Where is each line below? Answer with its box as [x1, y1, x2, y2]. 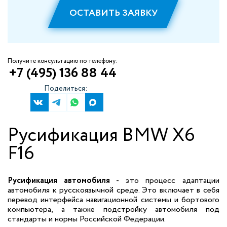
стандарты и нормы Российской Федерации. [8, 213, 166, 225]
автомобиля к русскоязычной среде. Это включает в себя [8, 184, 219, 196]
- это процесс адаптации [109, 175, 220, 186]
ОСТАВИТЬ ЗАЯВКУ [69, 7, 158, 20]
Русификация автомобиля [8, 175, 110, 186]
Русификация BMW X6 [8, 122, 195, 149]
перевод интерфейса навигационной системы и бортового [8, 194, 219, 206]
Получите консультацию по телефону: [8, 56, 117, 66]
